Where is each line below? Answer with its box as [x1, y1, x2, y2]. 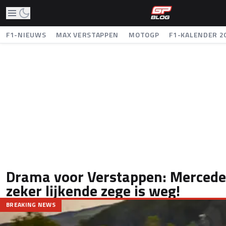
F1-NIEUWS [6, 29, 46, 40]
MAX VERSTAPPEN [56, 29, 119, 40]
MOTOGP [129, 29, 159, 40]
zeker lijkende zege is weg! [6, 179, 180, 202]
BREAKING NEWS [6, 200, 55, 209]
